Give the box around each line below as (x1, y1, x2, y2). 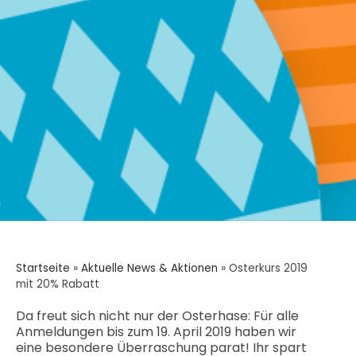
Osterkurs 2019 (229, 261, 308, 277)
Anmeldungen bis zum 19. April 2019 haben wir (16, 323, 296, 342)
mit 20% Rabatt (16, 277, 99, 292)
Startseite (16, 261, 70, 277)
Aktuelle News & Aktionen (81, 261, 218, 277)
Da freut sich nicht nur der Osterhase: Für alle (16, 307, 299, 326)
